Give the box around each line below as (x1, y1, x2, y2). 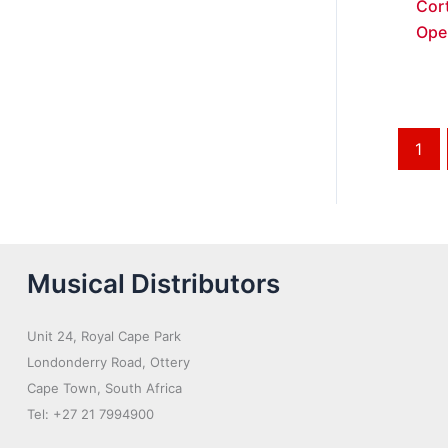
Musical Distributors (27, 267, 280, 299)
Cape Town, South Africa (27, 379, 182, 396)
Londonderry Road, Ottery (27, 353, 190, 370)
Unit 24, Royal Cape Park (27, 327, 181, 344)
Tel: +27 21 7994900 (27, 405, 154, 422)
